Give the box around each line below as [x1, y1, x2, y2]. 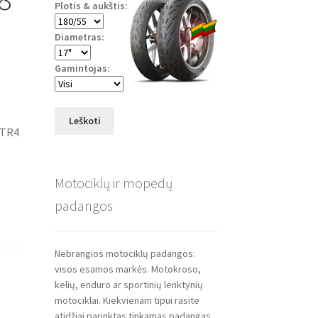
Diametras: [54, 30, 104, 43]
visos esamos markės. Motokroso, [54, 263, 201, 276]
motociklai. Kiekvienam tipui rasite [54, 294, 199, 307]
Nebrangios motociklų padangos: [54, 247, 195, 261]
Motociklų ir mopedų [54, 173, 172, 192]
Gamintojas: [54, 61, 110, 75]
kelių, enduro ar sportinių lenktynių [54, 278, 203, 292]
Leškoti [68, 114, 101, 128]
